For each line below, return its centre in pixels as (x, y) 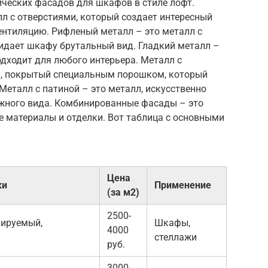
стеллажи (176, 237)
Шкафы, (172, 223)
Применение (183, 185)
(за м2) (123, 192)
